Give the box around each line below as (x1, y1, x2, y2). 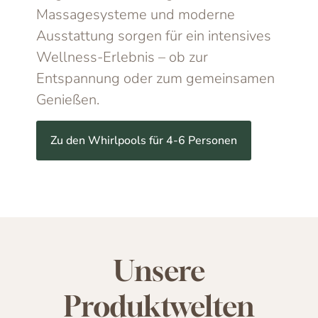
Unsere (113, 253, 205, 288)
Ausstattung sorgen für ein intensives (36, 26, 272, 45)
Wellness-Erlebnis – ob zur (36, 47, 209, 67)
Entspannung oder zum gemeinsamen (36, 68, 275, 88)
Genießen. (36, 89, 100, 109)
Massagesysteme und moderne (36, 4, 236, 24)
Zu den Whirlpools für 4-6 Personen (50, 133, 238, 149)
